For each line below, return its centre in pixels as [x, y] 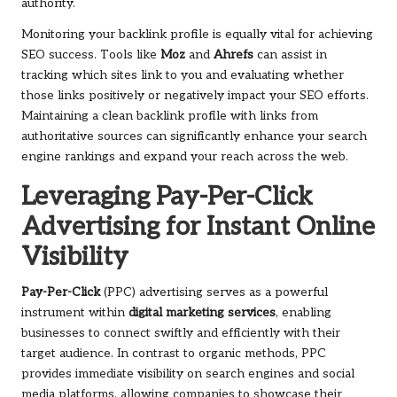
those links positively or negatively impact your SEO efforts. [195, 96]
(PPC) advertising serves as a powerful [214, 293]
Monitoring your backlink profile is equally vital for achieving [197, 35]
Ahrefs [234, 55]
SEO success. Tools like [91, 55]
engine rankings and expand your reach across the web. [185, 157]
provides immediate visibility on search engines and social [188, 374]
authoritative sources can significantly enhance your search [194, 137]
